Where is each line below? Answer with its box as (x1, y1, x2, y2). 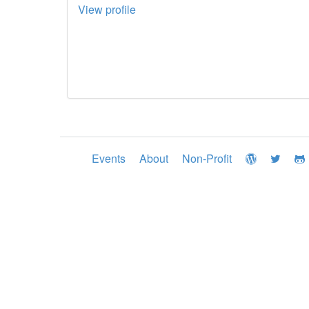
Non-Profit (182, 150, 232, 166)
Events (92, 150, 126, 166)
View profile (78, 1, 136, 17)
